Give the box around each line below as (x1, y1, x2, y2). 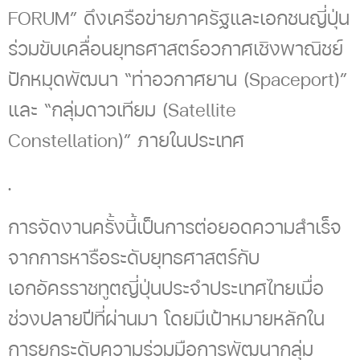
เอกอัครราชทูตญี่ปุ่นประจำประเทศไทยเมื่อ (8, 275, 324, 301)
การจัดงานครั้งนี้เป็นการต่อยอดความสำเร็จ (8, 214, 342, 240)
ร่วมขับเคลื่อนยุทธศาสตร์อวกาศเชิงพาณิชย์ (8, 35, 343, 62)
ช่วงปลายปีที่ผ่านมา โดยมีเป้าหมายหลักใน (8, 305, 325, 332)
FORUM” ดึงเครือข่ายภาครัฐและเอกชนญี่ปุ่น (8, 5, 350, 31)
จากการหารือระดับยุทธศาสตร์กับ (8, 244, 260, 271)
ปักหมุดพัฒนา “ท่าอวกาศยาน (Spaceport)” (8, 66, 347, 92)
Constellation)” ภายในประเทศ (8, 127, 244, 153)
